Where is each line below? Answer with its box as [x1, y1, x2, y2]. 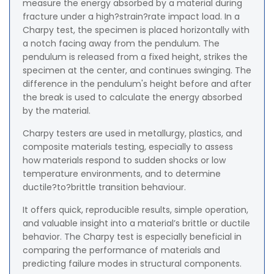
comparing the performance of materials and [23, 244, 220, 257]
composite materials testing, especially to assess [23, 141, 233, 154]
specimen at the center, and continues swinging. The [23, 64, 251, 77]
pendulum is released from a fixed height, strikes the [23, 51, 248, 64]
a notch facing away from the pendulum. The [23, 37, 220, 50]
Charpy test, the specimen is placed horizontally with [23, 24, 250, 37]
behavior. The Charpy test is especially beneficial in [23, 231, 242, 243]
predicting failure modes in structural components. [23, 257, 242, 270]
